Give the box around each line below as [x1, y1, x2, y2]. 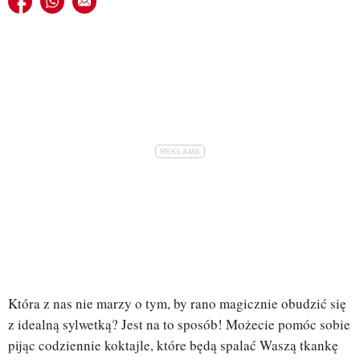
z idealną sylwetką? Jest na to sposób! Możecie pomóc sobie [8, 315, 350, 334]
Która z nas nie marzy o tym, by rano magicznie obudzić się [8, 294, 346, 313]
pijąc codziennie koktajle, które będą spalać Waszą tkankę [8, 336, 338, 355]
